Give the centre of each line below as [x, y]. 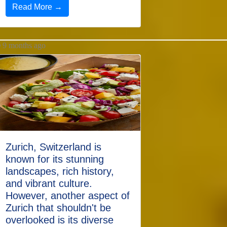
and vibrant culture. [49, 183]
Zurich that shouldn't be [58, 208]
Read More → [37, 7]
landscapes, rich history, [60, 171]
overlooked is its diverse [60, 220]
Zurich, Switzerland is [53, 147]
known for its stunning [55, 159]
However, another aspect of [68, 196]
